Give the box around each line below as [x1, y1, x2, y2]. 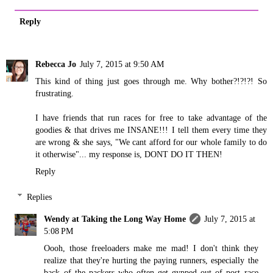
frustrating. [35, 88, 74, 98]
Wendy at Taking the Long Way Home [44, 213, 186, 224]
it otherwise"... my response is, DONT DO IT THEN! [35, 149, 222, 159]
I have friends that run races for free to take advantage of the [35, 112, 267, 122]
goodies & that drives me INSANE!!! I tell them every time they [35, 124, 267, 135]
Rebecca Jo [35, 58, 76, 69]
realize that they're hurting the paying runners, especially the [44, 255, 258, 265]
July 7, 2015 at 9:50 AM [80, 58, 164, 69]
